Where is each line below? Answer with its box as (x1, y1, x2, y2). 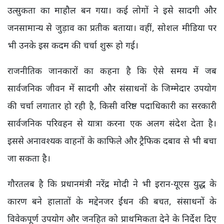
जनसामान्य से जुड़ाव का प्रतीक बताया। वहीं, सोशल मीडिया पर (7, 21, 216, 33)
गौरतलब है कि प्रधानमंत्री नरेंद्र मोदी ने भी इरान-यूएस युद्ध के (7, 177, 216, 189)
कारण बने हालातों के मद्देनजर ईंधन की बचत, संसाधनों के (7, 195, 216, 207)
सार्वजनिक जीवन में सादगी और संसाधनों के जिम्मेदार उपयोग (7, 82, 216, 94)
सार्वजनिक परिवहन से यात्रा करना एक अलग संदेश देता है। (7, 117, 216, 129)
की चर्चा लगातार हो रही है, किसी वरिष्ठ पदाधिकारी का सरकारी (7, 99, 216, 111)
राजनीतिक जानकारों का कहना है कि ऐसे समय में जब (7, 64, 216, 76)
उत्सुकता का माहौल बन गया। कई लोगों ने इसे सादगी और (7, 4, 216, 16)
